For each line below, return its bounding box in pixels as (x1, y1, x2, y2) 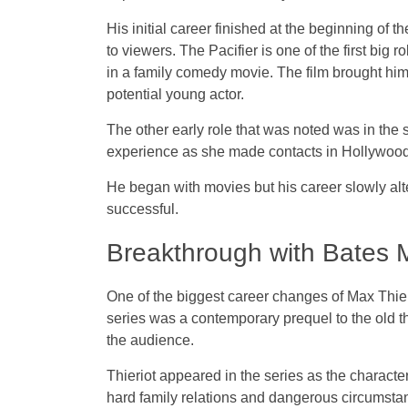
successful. (107, 201, 178, 218)
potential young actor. (107, 87, 244, 103)
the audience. (107, 332, 194, 349)
